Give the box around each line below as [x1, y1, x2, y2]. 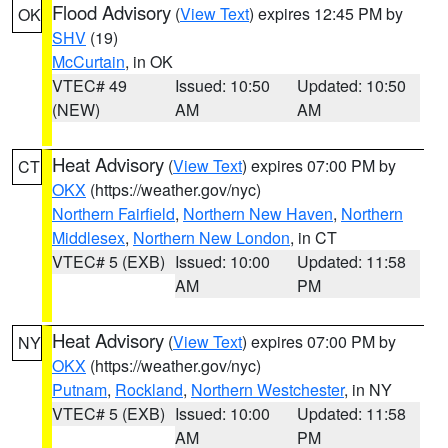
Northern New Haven [183, 202, 333, 225]
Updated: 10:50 [297, 74, 407, 97]
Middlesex [52, 226, 125, 249]
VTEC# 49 [52, 74, 127, 97]
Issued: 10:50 [174, 74, 270, 97]
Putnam [52, 378, 107, 401]
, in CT [290, 226, 337, 249]
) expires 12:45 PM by [249, 2, 403, 25]
